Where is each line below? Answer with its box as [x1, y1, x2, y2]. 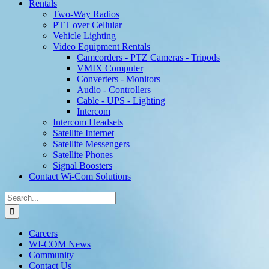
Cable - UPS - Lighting [77, 95, 165, 106]
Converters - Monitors [77, 74, 160, 85]
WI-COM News [29, 239, 91, 250]
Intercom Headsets [53, 117, 123, 128]
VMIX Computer [77, 63, 143, 74]
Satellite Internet [53, 128, 114, 139]
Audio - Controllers [77, 85, 151, 95]
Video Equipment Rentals [53, 41, 150, 52]
